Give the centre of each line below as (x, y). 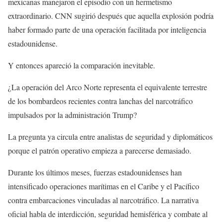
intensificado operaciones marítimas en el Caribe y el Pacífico (104, 186)
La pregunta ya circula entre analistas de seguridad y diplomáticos (110, 137)
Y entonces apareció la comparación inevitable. (82, 65)
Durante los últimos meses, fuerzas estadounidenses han (95, 172)
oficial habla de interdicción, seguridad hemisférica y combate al (108, 214)
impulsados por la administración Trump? (72, 115)
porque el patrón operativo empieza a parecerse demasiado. (100, 151)
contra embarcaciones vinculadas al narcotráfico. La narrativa (103, 200)
